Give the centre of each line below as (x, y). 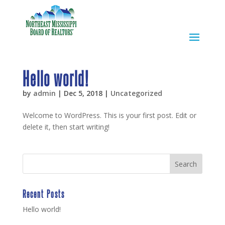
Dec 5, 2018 (83, 93)
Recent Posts (43, 194)
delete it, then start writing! (66, 127)
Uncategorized (136, 93)
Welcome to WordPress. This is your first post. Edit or (109, 115)
